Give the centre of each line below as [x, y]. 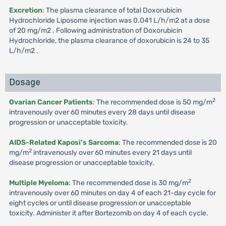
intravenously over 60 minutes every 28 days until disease [102, 112]
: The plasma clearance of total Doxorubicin [112, 10]
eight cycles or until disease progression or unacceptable [100, 203]
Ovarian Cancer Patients [51, 102]
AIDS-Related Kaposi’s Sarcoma [64, 143]
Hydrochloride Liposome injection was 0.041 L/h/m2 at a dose [109, 20]
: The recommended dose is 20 [167, 143]
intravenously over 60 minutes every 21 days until [111, 153]
